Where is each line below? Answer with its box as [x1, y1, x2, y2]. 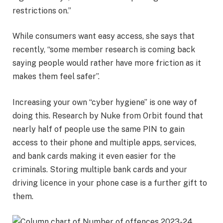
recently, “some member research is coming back [12, 45, 195, 55]
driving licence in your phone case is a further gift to [12, 178, 207, 188]
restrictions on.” [12, 5, 71, 15]
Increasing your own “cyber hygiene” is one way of [12, 97, 197, 107]
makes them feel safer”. [12, 72, 100, 82]
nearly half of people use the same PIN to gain [12, 124, 185, 134]
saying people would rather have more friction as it [12, 58, 201, 68]
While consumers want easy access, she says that [12, 31, 195, 41]
